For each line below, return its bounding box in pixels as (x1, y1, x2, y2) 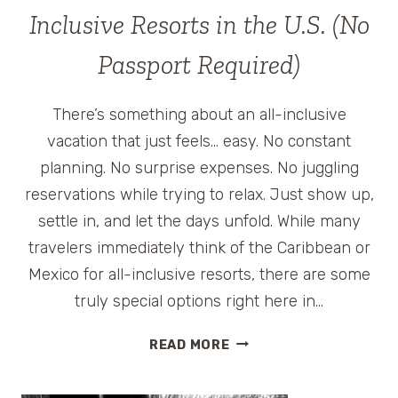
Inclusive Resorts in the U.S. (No (28, 8, 370, 41)
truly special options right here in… (75, 291, 323, 311)
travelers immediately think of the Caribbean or (28, 237, 370, 258)
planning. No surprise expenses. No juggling (39, 157, 359, 178)
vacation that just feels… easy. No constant (47, 131, 351, 151)
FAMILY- (228, 374, 286, 390)
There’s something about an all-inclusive (52, 104, 346, 124)
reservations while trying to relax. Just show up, (24, 184, 374, 204)
